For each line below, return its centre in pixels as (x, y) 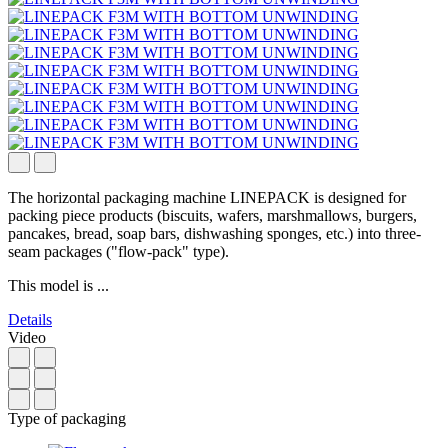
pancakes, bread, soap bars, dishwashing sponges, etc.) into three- (214, 233)
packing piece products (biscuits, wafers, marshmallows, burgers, (212, 215)
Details (30, 319)
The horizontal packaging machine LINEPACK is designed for (207, 197)
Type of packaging (67, 418)
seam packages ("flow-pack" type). (118, 251)
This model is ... (58, 285)
